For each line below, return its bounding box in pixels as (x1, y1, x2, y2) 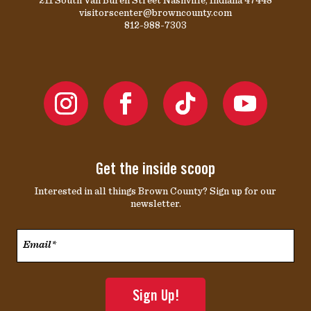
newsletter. (130, 197, 181, 209)
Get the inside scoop (96, 161, 215, 178)
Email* (154, 229, 194, 243)
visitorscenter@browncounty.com (79, 6, 232, 18)
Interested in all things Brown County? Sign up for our (35, 185, 276, 196)
